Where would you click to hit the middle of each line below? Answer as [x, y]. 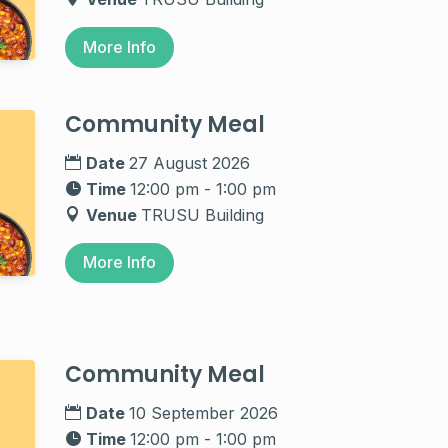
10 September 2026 [204, 413]
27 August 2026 [190, 162]
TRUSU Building [203, 214]
